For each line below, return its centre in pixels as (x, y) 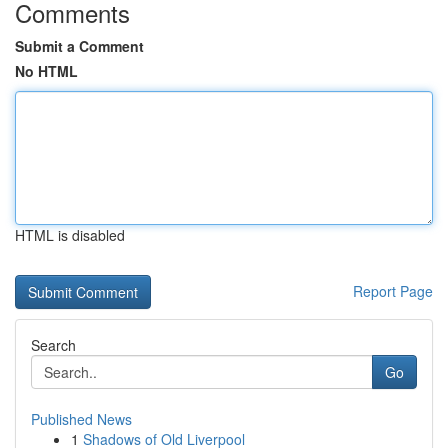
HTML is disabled (70, 235)
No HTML (46, 71)
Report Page (393, 291)
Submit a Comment (79, 46)
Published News (81, 419)
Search (53, 345)
